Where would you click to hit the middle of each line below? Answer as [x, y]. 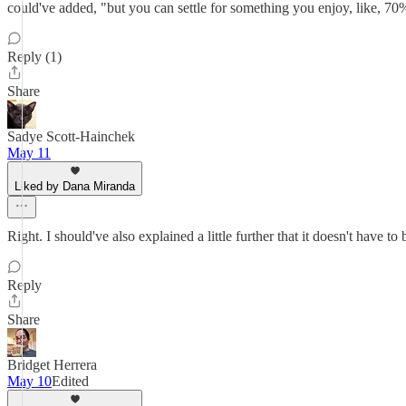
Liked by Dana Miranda [75, 186]
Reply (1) [34, 57]
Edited [70, 381]
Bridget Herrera [52, 365]
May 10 [29, 381]
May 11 [29, 153]
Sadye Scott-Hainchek [71, 136]
